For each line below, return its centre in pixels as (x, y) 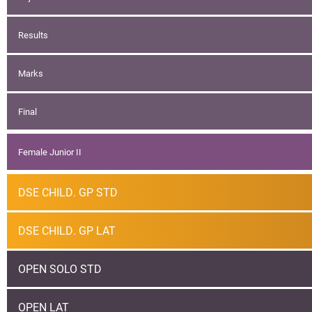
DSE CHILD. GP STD (68, 192)
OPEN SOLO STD (60, 269)
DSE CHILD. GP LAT (67, 231)
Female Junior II (50, 152)
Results (33, 35)
